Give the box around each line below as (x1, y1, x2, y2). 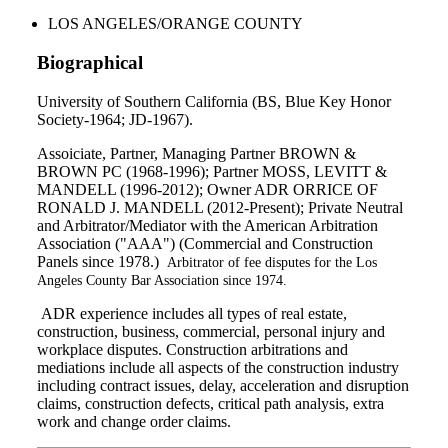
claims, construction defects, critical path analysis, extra (37, 394, 384, 412)
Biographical (37, 52, 143, 74)
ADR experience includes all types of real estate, (37, 304, 347, 322)
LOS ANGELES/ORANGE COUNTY (48, 15, 303, 33)
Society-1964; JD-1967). (37, 110, 193, 128)
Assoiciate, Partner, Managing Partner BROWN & (37, 144, 356, 162)
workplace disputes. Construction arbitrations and (37, 340, 348, 358)
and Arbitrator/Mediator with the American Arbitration (37, 216, 378, 234)
